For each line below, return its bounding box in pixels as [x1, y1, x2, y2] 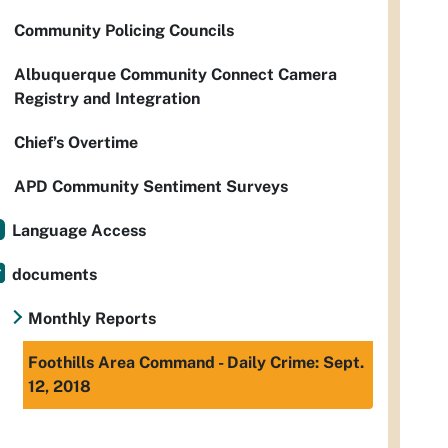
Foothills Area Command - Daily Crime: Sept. [28, 353, 364, 372]
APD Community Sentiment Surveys [14, 177, 288, 196]
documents [12, 265, 97, 284]
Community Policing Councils [14, 21, 234, 40]
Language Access [12, 221, 146, 240]
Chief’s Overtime [14, 133, 138, 152]
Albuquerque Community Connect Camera [14, 65, 337, 84]
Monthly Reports [28, 309, 156, 328]
